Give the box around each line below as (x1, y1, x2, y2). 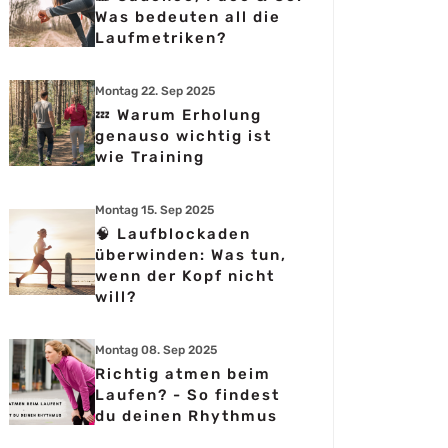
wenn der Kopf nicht (95, 267, 275, 285)
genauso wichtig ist (95, 127, 272, 145)
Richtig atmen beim (95, 365, 271, 383)
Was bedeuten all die (95, 8, 281, 26)
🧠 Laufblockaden (95, 225, 251, 243)
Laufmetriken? (95, 29, 227, 47)
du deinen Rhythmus (95, 407, 278, 425)
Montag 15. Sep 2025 (95, 203, 214, 217)
